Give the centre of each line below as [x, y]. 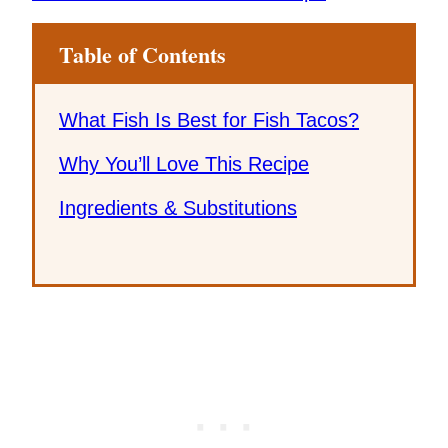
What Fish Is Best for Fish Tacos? [209, 119]
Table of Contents [142, 54]
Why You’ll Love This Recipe [184, 163]
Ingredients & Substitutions [178, 207]
